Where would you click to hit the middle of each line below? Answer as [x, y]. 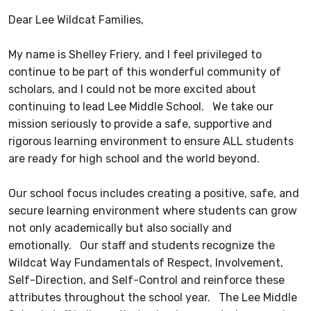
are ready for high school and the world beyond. [135, 159]
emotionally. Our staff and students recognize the [142, 246]
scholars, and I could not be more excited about [132, 90]
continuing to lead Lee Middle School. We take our [141, 107]
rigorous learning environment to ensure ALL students [151, 142]
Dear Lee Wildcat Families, [76, 20]
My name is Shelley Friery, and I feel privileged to [135, 55]
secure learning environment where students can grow [153, 211]
